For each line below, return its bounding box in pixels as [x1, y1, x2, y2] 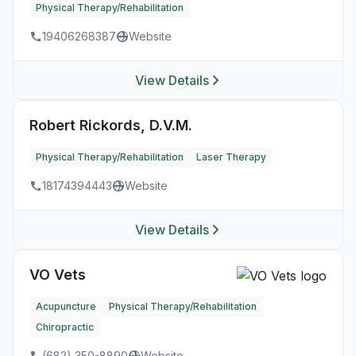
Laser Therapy [196, 151, 266, 163]
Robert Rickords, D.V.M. [29, 117, 192, 133]
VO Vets [29, 266, 86, 283]
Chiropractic [36, 321, 94, 333]
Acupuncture [36, 300, 96, 312]
